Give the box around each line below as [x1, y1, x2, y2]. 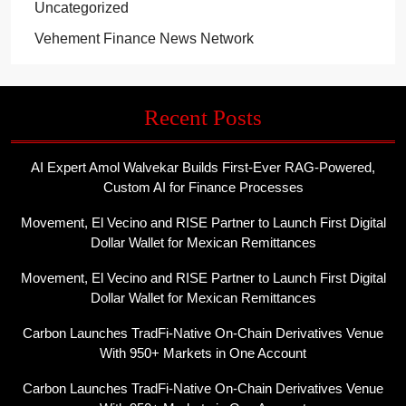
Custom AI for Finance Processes [102, 179, 304, 195]
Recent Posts [144, 105, 262, 130]
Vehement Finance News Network [34, 31, 254, 46]
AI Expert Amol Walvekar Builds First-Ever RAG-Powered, [31, 159, 375, 175]
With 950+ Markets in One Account [100, 345, 306, 361]
